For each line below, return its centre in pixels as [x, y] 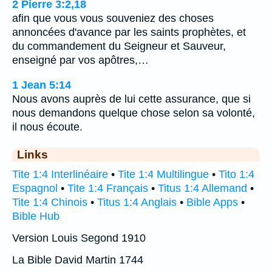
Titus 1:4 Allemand [202, 188]
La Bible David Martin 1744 [78, 260]
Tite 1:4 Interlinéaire [60, 174]
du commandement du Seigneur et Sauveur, [119, 46]
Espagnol [35, 188]
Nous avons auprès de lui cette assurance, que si [131, 99]
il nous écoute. [47, 127]
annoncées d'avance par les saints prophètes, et [129, 32]
